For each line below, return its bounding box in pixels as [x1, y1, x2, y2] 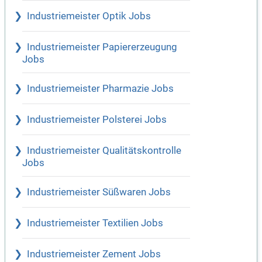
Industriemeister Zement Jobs [27, 249, 161, 260]
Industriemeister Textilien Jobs [27, 218, 163, 229]
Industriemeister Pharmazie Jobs [27, 83, 174, 95]
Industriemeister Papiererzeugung [27, 42, 177, 53]
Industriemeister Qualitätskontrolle [27, 145, 181, 157]
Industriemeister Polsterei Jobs [27, 114, 167, 126]
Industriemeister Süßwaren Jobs [27, 187, 171, 198]
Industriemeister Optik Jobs [27, 11, 151, 22]
